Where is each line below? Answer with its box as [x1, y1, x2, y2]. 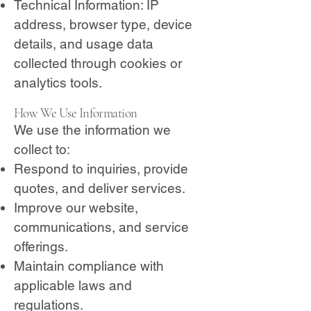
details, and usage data [14, 36, 153, 51]
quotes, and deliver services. [14, 180, 185, 196]
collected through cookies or [14, 56, 182, 71]
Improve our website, [14, 200, 138, 215]
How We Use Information [14, 105, 137, 121]
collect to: [14, 142, 70, 157]
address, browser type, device [14, 17, 192, 32]
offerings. [14, 239, 68, 254]
